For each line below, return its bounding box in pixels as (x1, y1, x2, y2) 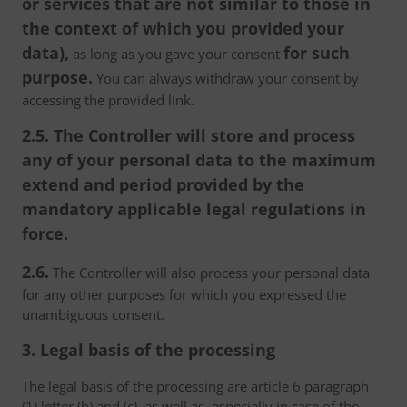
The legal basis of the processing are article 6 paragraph (22, 377, 369, 395)
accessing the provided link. (22, 91, 194, 109)
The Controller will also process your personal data (49, 263, 370, 282)
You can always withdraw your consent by (93, 69, 359, 87)
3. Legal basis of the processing (22, 339, 275, 361)
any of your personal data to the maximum (22, 149, 376, 171)
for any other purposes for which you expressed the (22, 285, 346, 303)
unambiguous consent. (22, 305, 164, 323)
